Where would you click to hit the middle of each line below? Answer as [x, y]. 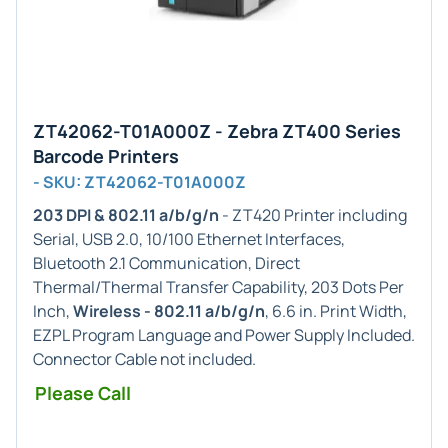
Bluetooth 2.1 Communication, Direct [166, 263]
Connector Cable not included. [144, 359]
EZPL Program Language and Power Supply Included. [224, 335]
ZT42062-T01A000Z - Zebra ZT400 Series [217, 131]
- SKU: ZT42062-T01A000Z [139, 182]
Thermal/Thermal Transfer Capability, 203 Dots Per [218, 287]
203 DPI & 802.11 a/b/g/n [126, 215]
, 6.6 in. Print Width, [336, 311]
